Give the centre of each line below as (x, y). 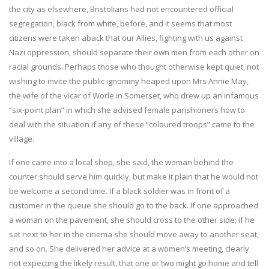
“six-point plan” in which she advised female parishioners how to (127, 110)
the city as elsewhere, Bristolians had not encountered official (121, 9)
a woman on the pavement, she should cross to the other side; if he (132, 219)
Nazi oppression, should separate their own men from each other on (134, 52)
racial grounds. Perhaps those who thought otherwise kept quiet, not (134, 66)
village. (22, 138)
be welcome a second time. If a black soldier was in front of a (119, 191)
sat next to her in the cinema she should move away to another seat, (134, 234)
